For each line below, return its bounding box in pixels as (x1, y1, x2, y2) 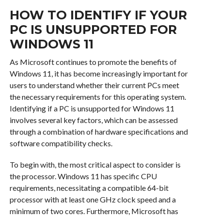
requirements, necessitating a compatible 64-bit (9, 183, 169, 193)
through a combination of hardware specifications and (9, 127, 188, 137)
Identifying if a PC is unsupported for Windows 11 (9, 104, 174, 113)
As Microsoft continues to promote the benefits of (9, 57, 177, 67)
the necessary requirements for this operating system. (9, 92, 186, 102)
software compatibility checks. (9, 139, 112, 148)
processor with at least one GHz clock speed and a (9, 195, 176, 204)
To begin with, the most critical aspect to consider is (9, 160, 181, 170)
